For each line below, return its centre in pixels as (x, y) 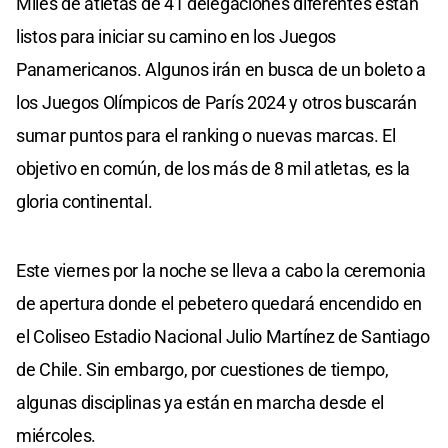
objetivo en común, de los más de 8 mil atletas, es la (213, 168)
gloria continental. (84, 201)
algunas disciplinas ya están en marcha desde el (200, 402)
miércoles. (56, 435)
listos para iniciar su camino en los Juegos (176, 36)
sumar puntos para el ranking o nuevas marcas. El (206, 135)
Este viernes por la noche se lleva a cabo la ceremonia (221, 270)
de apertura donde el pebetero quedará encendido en (219, 303)
